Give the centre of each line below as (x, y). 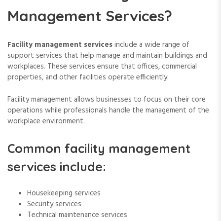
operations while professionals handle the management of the (108, 110)
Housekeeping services (64, 193)
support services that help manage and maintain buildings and (107, 56)
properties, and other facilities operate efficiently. (88, 78)
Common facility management (99, 148)
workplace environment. (46, 121)
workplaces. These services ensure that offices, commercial (102, 67)
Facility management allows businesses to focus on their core (107, 99)
